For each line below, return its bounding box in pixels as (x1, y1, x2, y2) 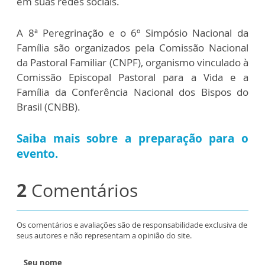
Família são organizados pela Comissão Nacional (17, 41, 248, 54)
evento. (17, 146, 58, 161)
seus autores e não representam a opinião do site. (17, 230, 192, 241)
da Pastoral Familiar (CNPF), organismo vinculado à (17, 56, 248, 69)
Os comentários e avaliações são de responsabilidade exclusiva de (17, 219, 247, 230)
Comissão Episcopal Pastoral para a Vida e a (17, 70, 248, 84)
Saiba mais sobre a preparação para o (17, 131, 248, 146)
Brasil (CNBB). (17, 100, 83, 114)
